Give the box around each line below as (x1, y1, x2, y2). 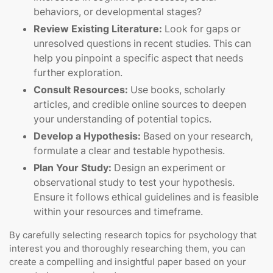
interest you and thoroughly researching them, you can (9, 243, 246, 255)
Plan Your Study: (34, 161, 112, 174)
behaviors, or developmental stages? (34, 5, 202, 18)
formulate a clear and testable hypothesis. (34, 144, 225, 157)
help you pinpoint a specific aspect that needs (34, 52, 243, 65)
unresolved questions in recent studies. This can (34, 37, 251, 50)
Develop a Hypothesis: (34, 130, 141, 143)
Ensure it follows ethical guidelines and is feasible (34, 191, 258, 204)
